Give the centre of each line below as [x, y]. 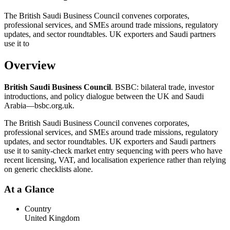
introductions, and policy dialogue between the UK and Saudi [104, 96]
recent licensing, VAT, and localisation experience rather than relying [115, 160]
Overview [30, 65]
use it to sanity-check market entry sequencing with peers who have [113, 151]
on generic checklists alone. [49, 169]
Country [38, 209]
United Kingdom [52, 218]
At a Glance [29, 189]
